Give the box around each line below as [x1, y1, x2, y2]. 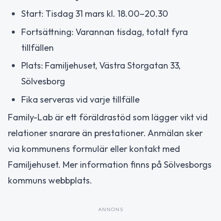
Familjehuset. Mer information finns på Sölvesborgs [8, 159, 212, 171]
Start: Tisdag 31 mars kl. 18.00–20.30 [21, 8, 168, 20]
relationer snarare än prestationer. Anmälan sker [8, 127, 203, 139]
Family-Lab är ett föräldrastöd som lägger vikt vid [8, 111, 208, 123]
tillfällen [21, 41, 54, 53]
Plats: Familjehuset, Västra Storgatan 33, [21, 60, 181, 72]
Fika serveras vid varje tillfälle [21, 93, 140, 105]
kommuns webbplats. [8, 175, 92, 186]
